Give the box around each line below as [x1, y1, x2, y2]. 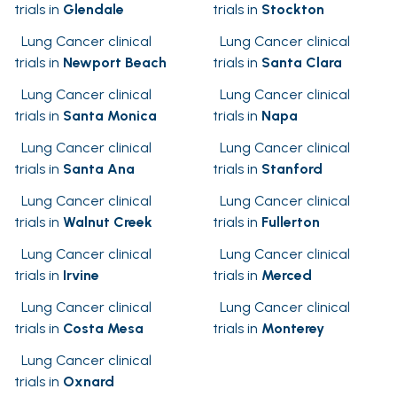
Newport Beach [63, 54, 167, 72]
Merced [261, 267, 312, 284]
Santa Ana [63, 160, 135, 178]
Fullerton [261, 214, 320, 231]
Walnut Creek [63, 214, 152, 231]
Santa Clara [261, 54, 342, 72]
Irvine [63, 267, 99, 284]
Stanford [261, 160, 323, 178]
